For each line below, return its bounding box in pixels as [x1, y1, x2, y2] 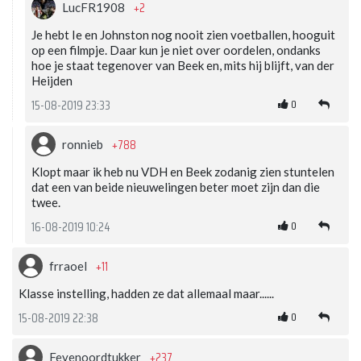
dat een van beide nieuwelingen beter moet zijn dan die [31, 179, 320, 194]
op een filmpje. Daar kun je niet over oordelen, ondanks [31, 42, 321, 57]
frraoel [49, 258, 89, 273]
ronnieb [62, 136, 106, 151]
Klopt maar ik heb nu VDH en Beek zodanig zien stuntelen [31, 164, 334, 179]
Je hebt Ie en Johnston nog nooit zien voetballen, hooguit [31, 27, 335, 42]
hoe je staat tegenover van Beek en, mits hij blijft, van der [31, 57, 334, 73]
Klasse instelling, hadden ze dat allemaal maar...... [19, 285, 274, 301]
